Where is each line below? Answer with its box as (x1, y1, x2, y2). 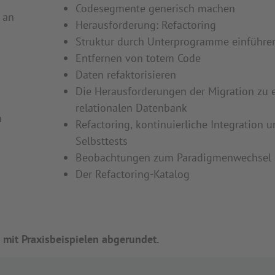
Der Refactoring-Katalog (76, 167, 190, 181)
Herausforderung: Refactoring (76, 18, 216, 32)
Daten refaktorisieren (76, 68, 176, 82)
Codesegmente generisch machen (76, 1, 235, 15)
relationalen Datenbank (76, 101, 187, 115)
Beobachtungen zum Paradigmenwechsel (76, 150, 271, 165)
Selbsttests (76, 134, 128, 148)
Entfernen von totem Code (76, 51, 201, 65)
